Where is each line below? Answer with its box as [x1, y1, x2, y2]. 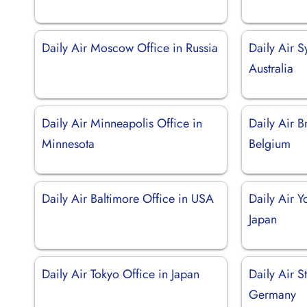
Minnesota [42, 134, 95, 153]
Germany [249, 285, 297, 304]
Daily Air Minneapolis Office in [42, 114, 202, 132]
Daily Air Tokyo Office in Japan [42, 265, 199, 283]
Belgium [249, 134, 291, 153]
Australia [249, 59, 294, 77]
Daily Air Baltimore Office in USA [42, 189, 214, 208]
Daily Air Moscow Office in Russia [42, 38, 218, 57]
